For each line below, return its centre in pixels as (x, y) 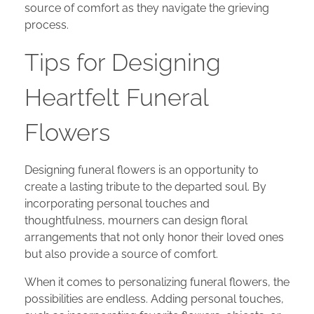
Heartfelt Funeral (116, 97)
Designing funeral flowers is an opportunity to (142, 170)
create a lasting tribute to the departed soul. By (145, 186)
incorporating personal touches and (117, 203)
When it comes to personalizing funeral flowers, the (157, 282)
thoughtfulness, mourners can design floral (136, 220)
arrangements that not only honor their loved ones (154, 237)
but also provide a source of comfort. (121, 254)
